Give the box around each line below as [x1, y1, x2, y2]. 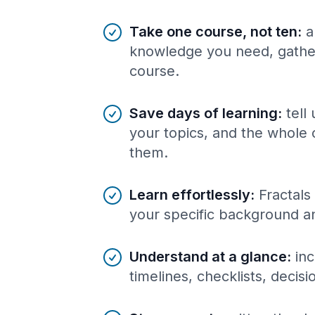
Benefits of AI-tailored [101, 20, 221, 35]
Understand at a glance [129, 247, 287, 265]
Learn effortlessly [129, 186, 250, 203]
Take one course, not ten [129, 22, 297, 40]
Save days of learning [129, 104, 278, 122]
